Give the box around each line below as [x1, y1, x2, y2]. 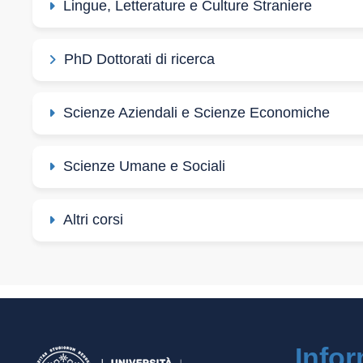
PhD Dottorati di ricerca [64, 50, 215, 67]
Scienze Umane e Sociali [63, 157, 225, 174]
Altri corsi [63, 211, 123, 228]
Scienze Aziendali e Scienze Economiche [63, 104, 330, 121]
